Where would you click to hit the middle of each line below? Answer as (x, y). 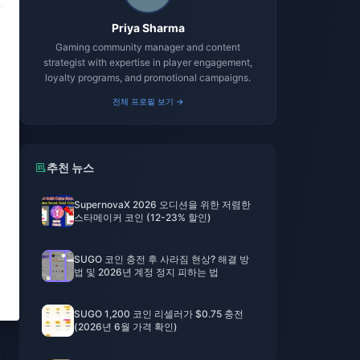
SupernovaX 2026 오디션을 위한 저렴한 (162, 205)
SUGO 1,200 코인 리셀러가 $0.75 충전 (159, 314)
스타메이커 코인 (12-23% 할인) (143, 217)
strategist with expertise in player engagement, (148, 62)
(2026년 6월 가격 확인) (126, 327)
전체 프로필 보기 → (148, 101)
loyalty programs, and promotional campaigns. (148, 78)
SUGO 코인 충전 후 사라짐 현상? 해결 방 (162, 259)
